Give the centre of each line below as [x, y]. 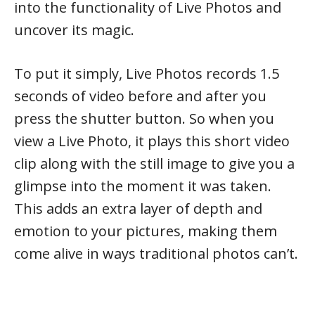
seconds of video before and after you [140, 96]
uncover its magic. [74, 30]
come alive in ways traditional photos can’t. [156, 253]
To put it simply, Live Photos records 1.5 [147, 73]
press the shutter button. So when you [144, 118]
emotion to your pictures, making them [146, 231]
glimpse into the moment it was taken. [143, 186]
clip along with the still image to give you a [154, 163]
